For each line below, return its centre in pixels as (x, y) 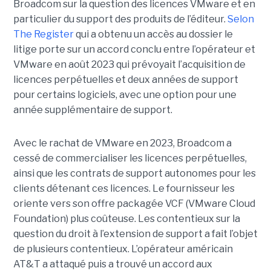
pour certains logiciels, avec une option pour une (125, 95)
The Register (43, 34)
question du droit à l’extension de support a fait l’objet (135, 234)
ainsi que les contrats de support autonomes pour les (134, 174)
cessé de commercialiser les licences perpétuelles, (130, 158)
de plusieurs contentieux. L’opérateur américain (123, 249)
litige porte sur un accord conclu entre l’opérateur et (134, 50)
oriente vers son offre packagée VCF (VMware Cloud (134, 204)
